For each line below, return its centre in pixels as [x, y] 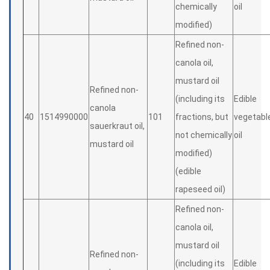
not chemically [204, 135]
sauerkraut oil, [117, 126]
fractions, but [202, 117]
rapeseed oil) [200, 189]
